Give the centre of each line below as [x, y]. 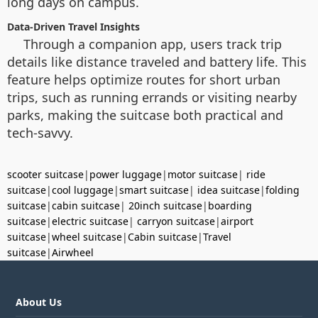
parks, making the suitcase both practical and [145, 115]
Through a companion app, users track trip [153, 44]
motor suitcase [203, 174]
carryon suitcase [176, 221]
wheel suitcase [87, 237]
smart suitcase [154, 190]
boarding [230, 205]
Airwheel [73, 252]
